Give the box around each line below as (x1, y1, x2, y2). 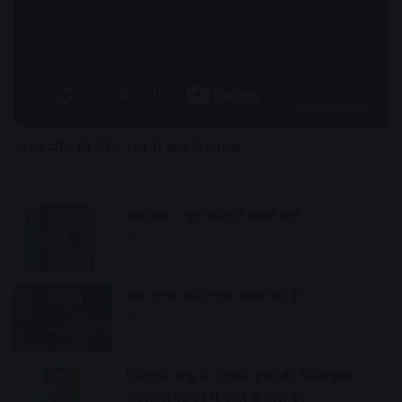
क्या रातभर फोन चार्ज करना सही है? (126, 286, 304, 304)
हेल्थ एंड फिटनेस (298, 98, 370, 115)
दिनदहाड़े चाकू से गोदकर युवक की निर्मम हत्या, (126, 366, 356, 384)
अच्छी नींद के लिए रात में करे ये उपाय (13, 135, 240, 158)
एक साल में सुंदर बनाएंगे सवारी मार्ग (126, 206, 300, 224)
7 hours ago (24, 161, 83, 175)
